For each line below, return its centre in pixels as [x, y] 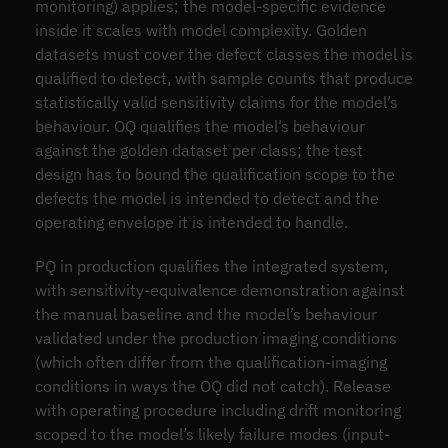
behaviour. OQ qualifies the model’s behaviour [199, 125]
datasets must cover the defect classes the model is [223, 53]
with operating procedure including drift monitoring [217, 409]
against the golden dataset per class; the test [198, 149]
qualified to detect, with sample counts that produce [223, 77]
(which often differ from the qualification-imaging [210, 361]
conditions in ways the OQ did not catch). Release [212, 385]
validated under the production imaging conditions [215, 337]
